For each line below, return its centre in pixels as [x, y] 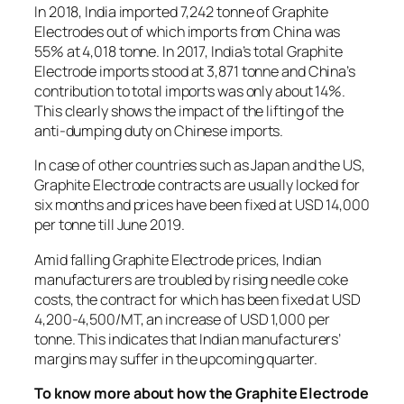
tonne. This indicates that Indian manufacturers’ [188, 339]
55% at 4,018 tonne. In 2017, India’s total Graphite [188, 52]
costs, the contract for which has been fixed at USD [197, 299]
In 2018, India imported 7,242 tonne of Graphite [182, 12]
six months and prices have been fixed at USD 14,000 [202, 205]
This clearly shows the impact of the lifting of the [189, 111]
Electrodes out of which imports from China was [188, 32]
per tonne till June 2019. [110, 225]
